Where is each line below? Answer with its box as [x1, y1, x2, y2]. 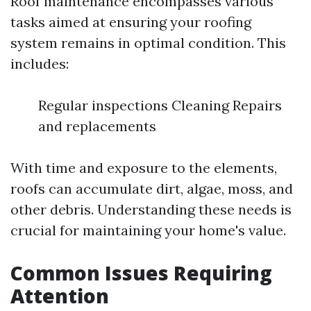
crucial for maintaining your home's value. [10, 221, 286, 239]
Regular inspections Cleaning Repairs [38, 96, 282, 114]
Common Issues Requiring [10, 260, 272, 286]
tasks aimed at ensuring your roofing [10, 13, 251, 31]
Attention [10, 283, 109, 309]
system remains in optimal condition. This [10, 34, 286, 51]
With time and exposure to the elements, [10, 159, 277, 176]
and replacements [38, 117, 156, 135]
